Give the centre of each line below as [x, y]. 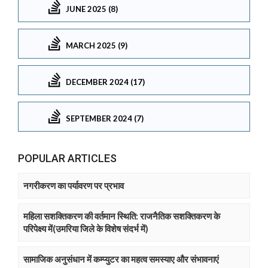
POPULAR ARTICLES [67, 159]
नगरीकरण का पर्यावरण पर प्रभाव [74, 186]
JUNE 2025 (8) [92, 9]
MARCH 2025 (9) [97, 45]
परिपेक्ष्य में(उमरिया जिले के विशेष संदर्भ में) [86, 229]
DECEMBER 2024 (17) [105, 82]
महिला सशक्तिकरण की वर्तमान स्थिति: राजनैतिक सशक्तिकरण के [122, 216]
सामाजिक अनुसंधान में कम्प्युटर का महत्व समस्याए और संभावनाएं [121, 259]
